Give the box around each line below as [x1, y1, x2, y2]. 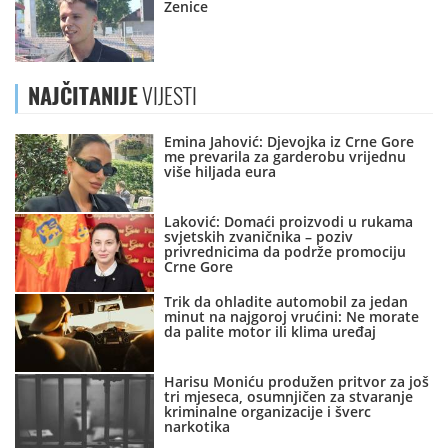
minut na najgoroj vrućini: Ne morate [164, 307, 420, 327]
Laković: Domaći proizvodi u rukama [164, 212, 414, 232]
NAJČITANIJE [28, 81, 138, 112]
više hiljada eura [164, 162, 277, 182]
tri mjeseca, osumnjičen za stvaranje [164, 387, 414, 407]
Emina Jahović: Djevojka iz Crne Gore [164, 132, 415, 152]
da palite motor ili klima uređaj [164, 322, 377, 342]
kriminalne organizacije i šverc [164, 402, 372, 422]
